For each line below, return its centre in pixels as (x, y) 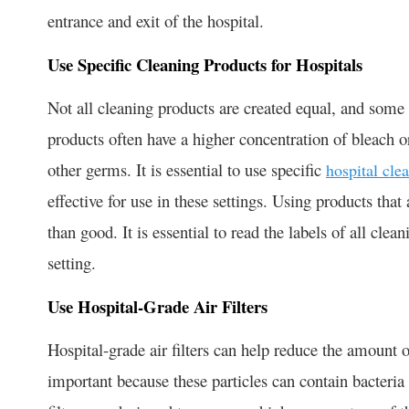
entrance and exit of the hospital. (156, 20)
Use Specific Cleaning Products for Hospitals (205, 64)
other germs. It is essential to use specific (187, 169)
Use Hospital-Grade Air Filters (157, 306)
